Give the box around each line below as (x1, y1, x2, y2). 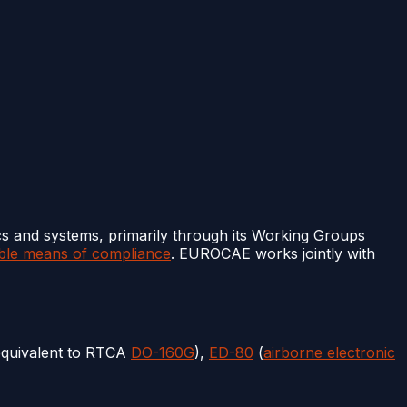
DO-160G (131, 342, 194, 362)
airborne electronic (263, 342, 395, 362)
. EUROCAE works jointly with (171, 243, 375, 263)
